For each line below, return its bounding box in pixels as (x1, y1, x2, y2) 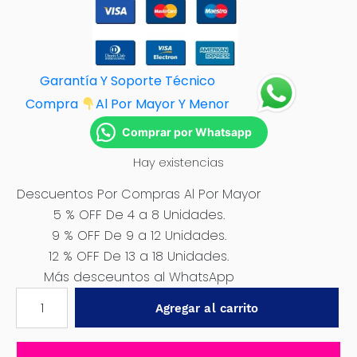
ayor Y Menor (147, 95, 230, 113)
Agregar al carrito (155, 301, 259, 316)
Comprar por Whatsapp (121, 125, 252, 139)
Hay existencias (133, 155, 224, 171)
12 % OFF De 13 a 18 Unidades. (49, 247, 229, 265)
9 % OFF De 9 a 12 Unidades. (51, 226, 226, 245)
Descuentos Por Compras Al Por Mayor (17, 185, 261, 203)
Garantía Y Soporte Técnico (40, 72, 215, 90)
